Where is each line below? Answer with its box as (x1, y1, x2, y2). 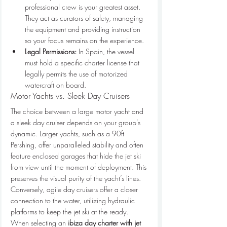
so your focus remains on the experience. (25, 35, 144, 45)
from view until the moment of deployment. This (11, 162, 148, 172)
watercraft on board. (25, 80, 86, 90)
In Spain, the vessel (77, 47, 136, 56)
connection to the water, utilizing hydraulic (11, 196, 137, 205)
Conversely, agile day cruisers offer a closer (11, 184, 140, 194)
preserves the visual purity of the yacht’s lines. (11, 173, 143, 183)
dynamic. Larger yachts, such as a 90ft (11, 129, 126, 138)
